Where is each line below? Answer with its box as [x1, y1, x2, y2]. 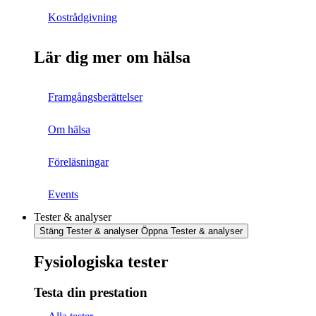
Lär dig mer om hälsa [34, 47, 190, 66]
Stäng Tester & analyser [39, 225, 138, 236]
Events [48, 188, 78, 200]
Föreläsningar [48, 155, 109, 168]
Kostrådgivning [48, 11, 117, 24]
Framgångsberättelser [48, 90, 142, 103]
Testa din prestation [34, 284, 147, 300]
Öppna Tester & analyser [141, 225, 243, 236]
